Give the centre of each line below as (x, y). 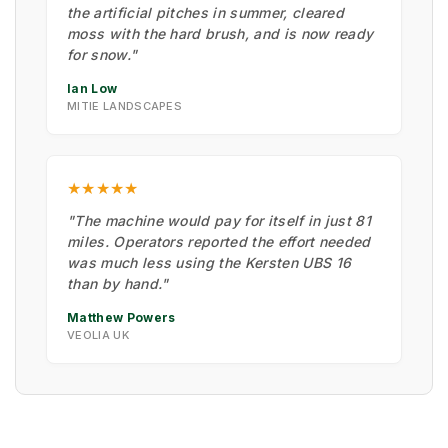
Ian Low (92, 88)
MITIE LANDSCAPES (125, 105)
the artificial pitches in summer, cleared (206, 12)
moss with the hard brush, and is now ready (220, 33)
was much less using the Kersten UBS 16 (209, 262)
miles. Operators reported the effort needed (219, 241)
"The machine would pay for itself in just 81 (219, 220)
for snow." (102, 54)
